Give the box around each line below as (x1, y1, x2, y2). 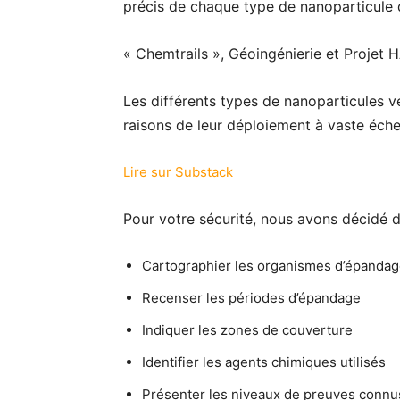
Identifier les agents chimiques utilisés (142, 354, 386, 371)
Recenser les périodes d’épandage (142, 289, 361, 306)
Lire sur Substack (123, 163, 233, 180)
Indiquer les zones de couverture (142, 321, 353, 338)
